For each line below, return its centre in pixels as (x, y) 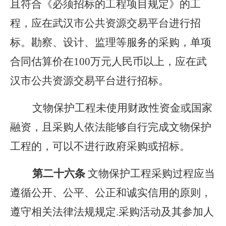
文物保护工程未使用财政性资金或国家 (111, 108)
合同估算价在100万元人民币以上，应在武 (108, 62)
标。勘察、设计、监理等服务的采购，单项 (111, 42)
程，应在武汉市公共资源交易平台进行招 (105, 23)
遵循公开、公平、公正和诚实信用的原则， (111, 193)
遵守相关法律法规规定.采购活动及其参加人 (112, 212)
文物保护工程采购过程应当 (151, 174)
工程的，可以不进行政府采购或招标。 (100, 146)
